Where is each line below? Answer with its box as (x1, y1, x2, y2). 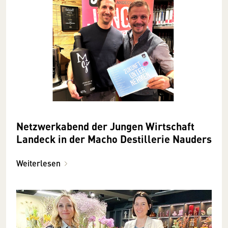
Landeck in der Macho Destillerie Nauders (16, 131, 212, 146)
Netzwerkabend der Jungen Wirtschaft (16, 118, 194, 133)
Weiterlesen (16, 157, 61, 169)
